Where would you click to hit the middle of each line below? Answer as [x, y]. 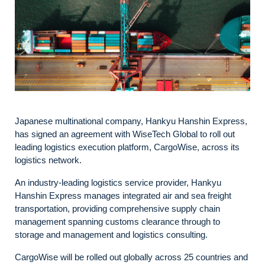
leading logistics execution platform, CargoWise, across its [127, 147]
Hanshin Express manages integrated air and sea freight [123, 195]
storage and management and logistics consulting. [111, 234]
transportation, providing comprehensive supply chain [117, 208]
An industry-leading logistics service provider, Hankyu [118, 182]
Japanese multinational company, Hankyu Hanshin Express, [131, 121]
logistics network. [48, 160]
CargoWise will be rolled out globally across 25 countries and [131, 257]
